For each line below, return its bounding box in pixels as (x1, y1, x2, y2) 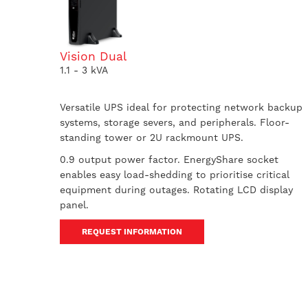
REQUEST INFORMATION (82, 227, 182, 236)
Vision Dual (60, 49, 126, 63)
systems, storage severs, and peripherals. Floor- (60, 117, 289, 128)
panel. (60, 199, 89, 210)
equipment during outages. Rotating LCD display (60, 184, 293, 195)
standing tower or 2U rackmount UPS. (60, 132, 243, 143)
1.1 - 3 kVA (60, 65, 108, 76)
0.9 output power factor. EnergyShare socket (60, 154, 278, 165)
